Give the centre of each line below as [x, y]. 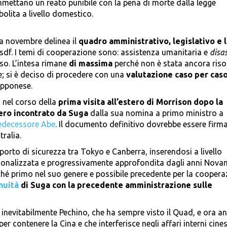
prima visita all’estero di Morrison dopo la [141, 102]
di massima [92, 64]
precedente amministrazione [134, 185]
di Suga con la [48, 185]
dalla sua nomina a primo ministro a [156, 113]
